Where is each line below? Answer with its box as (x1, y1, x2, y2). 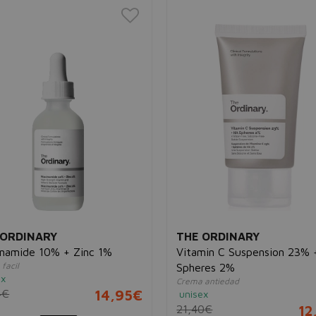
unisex (179, 288, 209, 300)
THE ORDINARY (176, 230, 260, 243)
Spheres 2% (176, 261, 236, 274)
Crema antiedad (176, 276, 240, 287)
